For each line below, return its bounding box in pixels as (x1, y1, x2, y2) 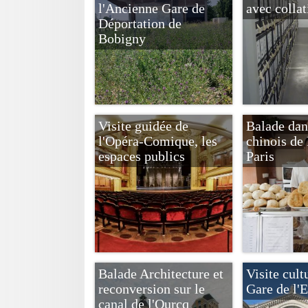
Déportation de (98, 16, 181, 31)
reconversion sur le (98, 281, 205, 296)
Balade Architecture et (98, 266, 223, 281)
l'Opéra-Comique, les (98, 133, 217, 148)
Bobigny (98, 31, 146, 46)
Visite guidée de (98, 118, 188, 133)
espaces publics (98, 148, 185, 164)
